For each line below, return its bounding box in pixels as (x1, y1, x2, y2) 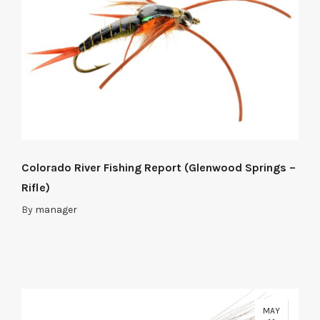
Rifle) (21, 181, 50, 195)
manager (35, 204, 77, 216)
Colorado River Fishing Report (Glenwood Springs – (21, 161, 296, 175)
